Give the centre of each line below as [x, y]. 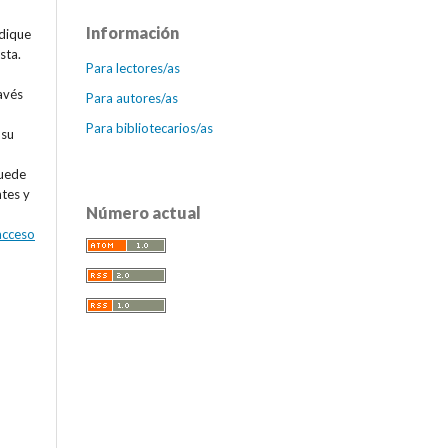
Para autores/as [132, 98]
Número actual [143, 213]
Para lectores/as [133, 68]
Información [132, 33]
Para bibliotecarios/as [149, 128]
